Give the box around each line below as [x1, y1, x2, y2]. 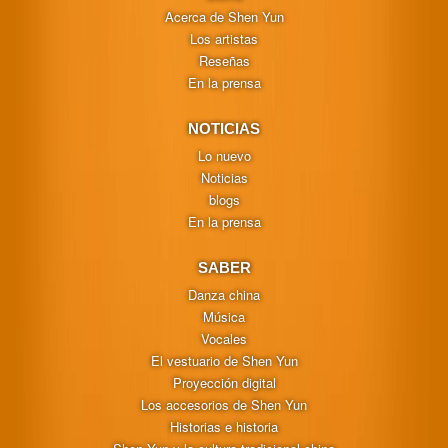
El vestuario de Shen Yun [150, 350, 298, 370]
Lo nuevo [197, 145, 251, 165]
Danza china [188, 284, 260, 304]
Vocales [201, 328, 247, 348]
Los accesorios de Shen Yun [141, 394, 307, 414]
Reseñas [198, 50, 250, 70]
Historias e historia [170, 416, 278, 436]
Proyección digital [172, 372, 276, 392]
